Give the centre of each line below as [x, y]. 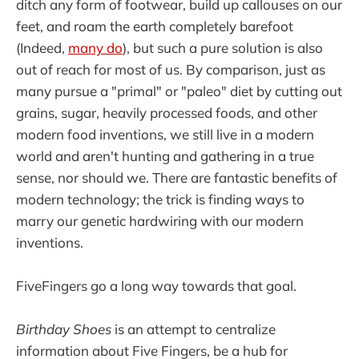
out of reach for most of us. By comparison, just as [171, 69]
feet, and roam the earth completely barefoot [155, 26]
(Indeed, [42, 48]
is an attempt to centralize [194, 329]
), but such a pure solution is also [223, 48]
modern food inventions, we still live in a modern [165, 134]
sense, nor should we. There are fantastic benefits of [177, 177]
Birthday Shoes [64, 329]
